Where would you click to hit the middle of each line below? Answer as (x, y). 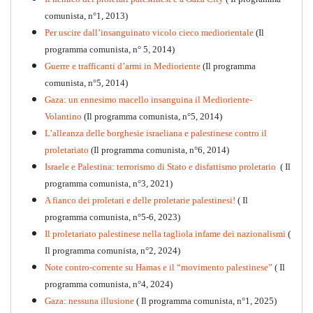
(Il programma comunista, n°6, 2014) (159, 150)
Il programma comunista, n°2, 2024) (112, 251)
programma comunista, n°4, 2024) (109, 284)
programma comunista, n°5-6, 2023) (112, 217)
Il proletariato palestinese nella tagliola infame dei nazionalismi (165, 234)
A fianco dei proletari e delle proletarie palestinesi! (140, 201)
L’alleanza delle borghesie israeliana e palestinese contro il (156, 133)
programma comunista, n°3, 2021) (109, 184)
